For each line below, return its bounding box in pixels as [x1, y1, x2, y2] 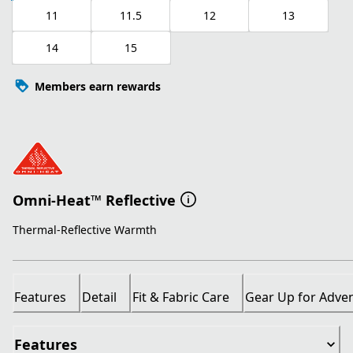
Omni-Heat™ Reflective [13, 190, 176, 210]
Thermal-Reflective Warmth [13, 222, 157, 238]
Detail [82, 288, 117, 307]
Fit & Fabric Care [132, 288, 229, 307]
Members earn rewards [35, 78, 161, 94]
